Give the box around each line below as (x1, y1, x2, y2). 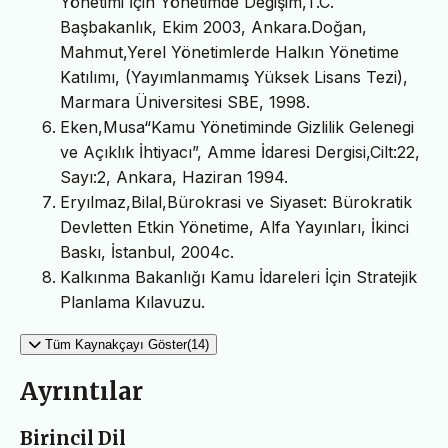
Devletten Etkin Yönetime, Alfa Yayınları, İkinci (60, 217, 409, 238)
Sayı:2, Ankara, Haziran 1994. (60, 167, 288, 188)
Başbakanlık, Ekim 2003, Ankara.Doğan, (60, 17, 367, 38)
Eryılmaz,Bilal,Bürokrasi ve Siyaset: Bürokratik (60, 192, 412, 213)
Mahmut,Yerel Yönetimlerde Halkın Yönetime (60, 42, 399, 63)
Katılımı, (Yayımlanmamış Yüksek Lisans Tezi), (60, 67, 408, 88)
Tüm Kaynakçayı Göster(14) (45, 337, 209, 353)
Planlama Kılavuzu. (60, 292, 205, 313)
